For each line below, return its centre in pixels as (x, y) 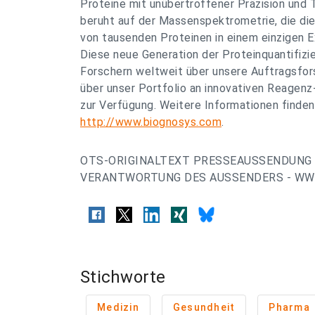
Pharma (289, 307)
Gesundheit (204, 307)
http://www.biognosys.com (151, 122)
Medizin (118, 307)
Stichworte (123, 277)
